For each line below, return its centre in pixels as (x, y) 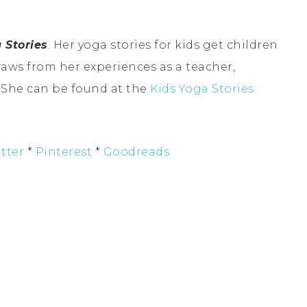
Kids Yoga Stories (202, 88)
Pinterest (63, 151)
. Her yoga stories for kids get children (163, 45)
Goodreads (136, 151)
